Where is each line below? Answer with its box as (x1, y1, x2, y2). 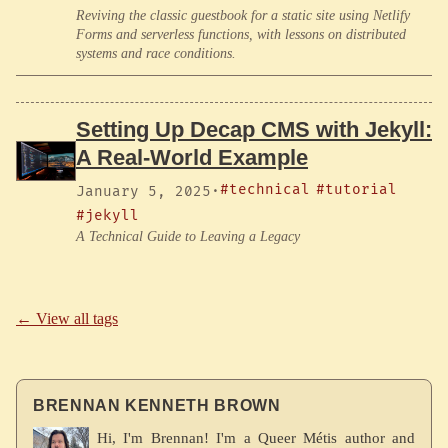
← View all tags (16, 309, 118, 327)
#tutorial (316, 180, 398, 198)
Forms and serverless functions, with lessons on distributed (76, 26, 406, 42)
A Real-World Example (76, 144, 308, 170)
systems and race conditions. (76, 45, 236, 61)
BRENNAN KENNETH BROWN (33, 396, 281, 414)
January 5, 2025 (76, 182, 211, 200)
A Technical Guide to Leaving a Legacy (76, 228, 300, 244)
